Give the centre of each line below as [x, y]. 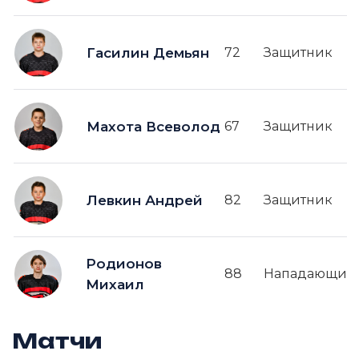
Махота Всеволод [153, 126]
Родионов [124, 263]
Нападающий [311, 274]
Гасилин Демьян [148, 52]
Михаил [115, 284]
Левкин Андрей [145, 200]
